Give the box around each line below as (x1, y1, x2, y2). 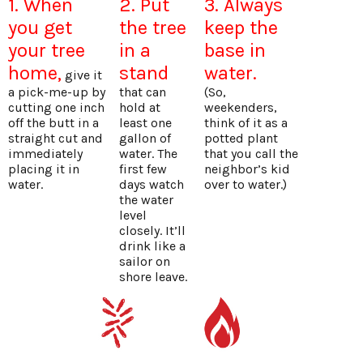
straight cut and (8, 130, 103, 147)
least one (119, 115, 172, 131)
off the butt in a (8, 115, 99, 131)
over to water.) (203, 177, 287, 193)
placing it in (8, 161, 79, 177)
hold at (119, 100, 160, 116)
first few (119, 161, 167, 177)
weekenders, (203, 100, 277, 116)
